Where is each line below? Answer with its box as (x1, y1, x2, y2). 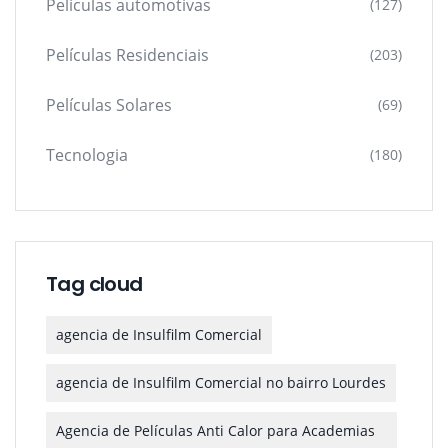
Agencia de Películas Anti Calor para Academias (56, 420, 375, 440)
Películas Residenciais (46, 43, 209, 66)
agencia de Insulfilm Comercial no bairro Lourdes (56, 372, 386, 392)
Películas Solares (46, 93, 172, 116)
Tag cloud (46, 269, 143, 298)
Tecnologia (46, 143, 128, 166)
